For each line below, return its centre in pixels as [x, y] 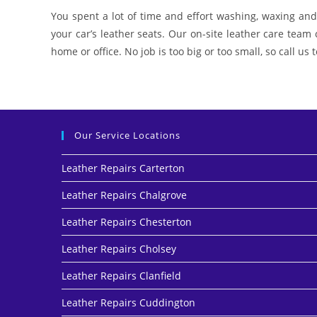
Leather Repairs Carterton [123, 168]
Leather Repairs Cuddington [128, 302]
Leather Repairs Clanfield [121, 275]
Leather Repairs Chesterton [127, 221]
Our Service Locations [127, 135]
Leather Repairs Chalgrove [124, 195]
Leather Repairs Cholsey [119, 248]
